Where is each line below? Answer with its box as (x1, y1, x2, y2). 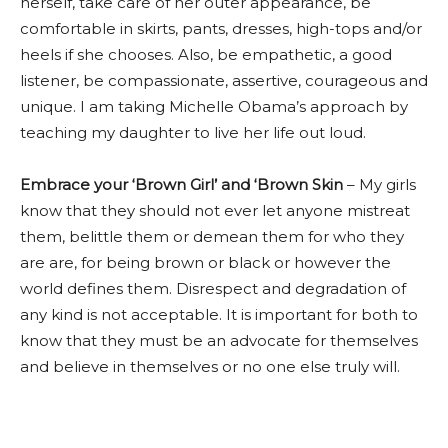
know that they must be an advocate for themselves (20, 331, 418, 350)
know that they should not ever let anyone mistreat (20, 201, 410, 220)
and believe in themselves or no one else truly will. (20, 357, 400, 376)
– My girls (343, 175, 416, 194)
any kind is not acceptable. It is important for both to (20, 305, 418, 324)
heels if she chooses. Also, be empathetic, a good (20, 45, 392, 64)
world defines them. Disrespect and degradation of (20, 279, 406, 298)
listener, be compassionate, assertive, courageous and (20, 71, 428, 90)
